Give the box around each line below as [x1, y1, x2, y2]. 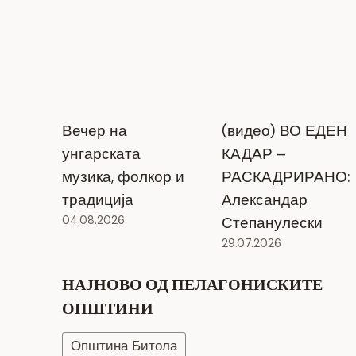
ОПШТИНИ [61, 297, 153, 319]
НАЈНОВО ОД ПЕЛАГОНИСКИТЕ [61, 273, 323, 296]
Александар [221, 189, 308, 210]
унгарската [61, 143, 141, 164]
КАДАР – [221, 143, 286, 164]
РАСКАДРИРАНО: [221, 166, 350, 187]
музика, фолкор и [61, 166, 184, 187]
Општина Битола [70, 337, 177, 354]
